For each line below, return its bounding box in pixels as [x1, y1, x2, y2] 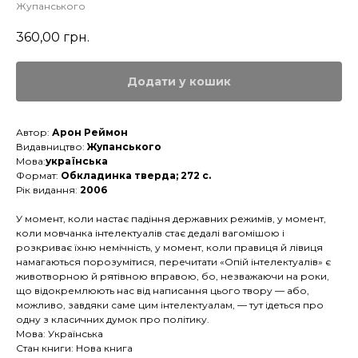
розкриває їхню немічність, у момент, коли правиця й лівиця [16, 241, 323, 254]
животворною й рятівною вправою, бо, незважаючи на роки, [16, 270, 329, 283]
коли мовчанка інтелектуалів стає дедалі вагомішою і [16, 227, 284, 240]
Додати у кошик [127, 74, 231, 89]
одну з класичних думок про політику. [16, 313, 209, 326]
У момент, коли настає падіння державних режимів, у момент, [16, 213, 326, 225]
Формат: [16, 169, 61, 182]
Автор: [16, 126, 52, 139]
